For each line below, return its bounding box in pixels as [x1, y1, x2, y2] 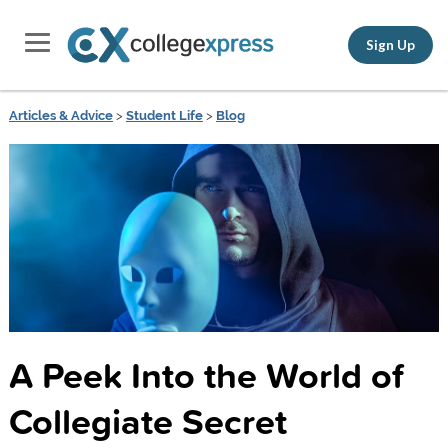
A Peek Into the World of [8, 348, 404, 401]
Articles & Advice [8, 108, 113, 123]
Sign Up [366, 36, 415, 53]
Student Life [125, 108, 203, 123]
